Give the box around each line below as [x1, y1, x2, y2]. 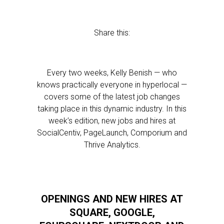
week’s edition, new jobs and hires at [48, 116, 175, 125]
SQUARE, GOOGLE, [69, 206, 155, 218]
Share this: [94, 28, 130, 37]
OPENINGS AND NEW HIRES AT [41, 193, 183, 205]
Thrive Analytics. [83, 140, 140, 149]
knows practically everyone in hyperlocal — [37, 80, 187, 89]
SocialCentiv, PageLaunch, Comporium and [37, 128, 187, 137]
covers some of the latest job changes [44, 92, 180, 101]
